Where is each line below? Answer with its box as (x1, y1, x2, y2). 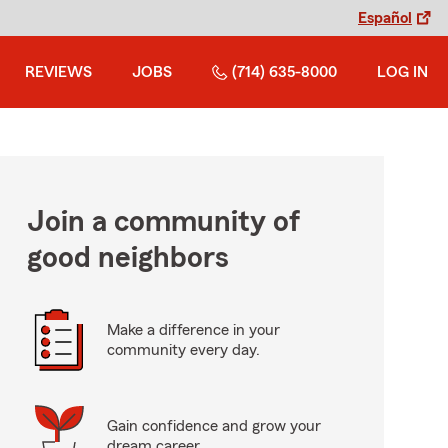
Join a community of (26, 207, 300, 237)
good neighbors (26, 243, 229, 273)
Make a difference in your (106, 322, 280, 338)
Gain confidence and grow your (106, 418, 321, 434)
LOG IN (377, 64, 428, 80)
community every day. (106, 342, 260, 358)
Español (358, 10, 412, 26)
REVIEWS (25, 64, 92, 80)
